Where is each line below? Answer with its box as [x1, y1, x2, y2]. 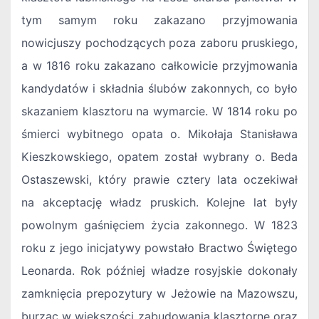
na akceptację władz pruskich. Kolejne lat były [21, 195, 298, 210]
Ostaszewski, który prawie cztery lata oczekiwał [21, 172, 298, 187]
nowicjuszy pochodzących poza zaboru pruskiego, [21, 36, 298, 51]
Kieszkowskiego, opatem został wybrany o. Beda [21, 150, 298, 164]
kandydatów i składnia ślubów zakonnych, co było [21, 81, 298, 96]
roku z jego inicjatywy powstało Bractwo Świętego [21, 241, 298, 256]
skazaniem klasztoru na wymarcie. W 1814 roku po [21, 104, 298, 119]
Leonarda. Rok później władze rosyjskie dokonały [21, 263, 298, 278]
